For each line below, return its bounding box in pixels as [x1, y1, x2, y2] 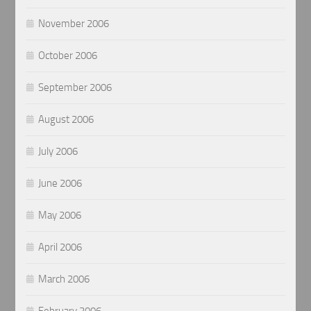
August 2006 [38, 112, 94, 126]
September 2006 [38, 81, 112, 94]
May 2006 [38, 208, 82, 221]
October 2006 [38, 49, 98, 62]
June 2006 [38, 176, 83, 190]
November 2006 [38, 17, 110, 30]
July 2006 [38, 144, 78, 158]
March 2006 [38, 272, 90, 285]
